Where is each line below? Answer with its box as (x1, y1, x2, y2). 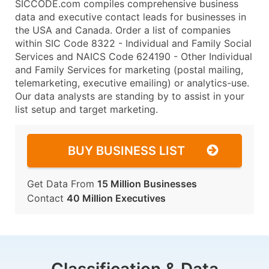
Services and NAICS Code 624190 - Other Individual (15, 50, 252, 62)
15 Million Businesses (97, 178, 197, 190)
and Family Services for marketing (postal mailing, (15, 64, 243, 76)
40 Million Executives (67, 192, 166, 204)
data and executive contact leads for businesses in (15, 11, 246, 23)
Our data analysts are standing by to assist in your (15, 90, 244, 102)
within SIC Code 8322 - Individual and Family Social (15, 37, 252, 49)
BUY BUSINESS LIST (68, 144, 185, 158)
